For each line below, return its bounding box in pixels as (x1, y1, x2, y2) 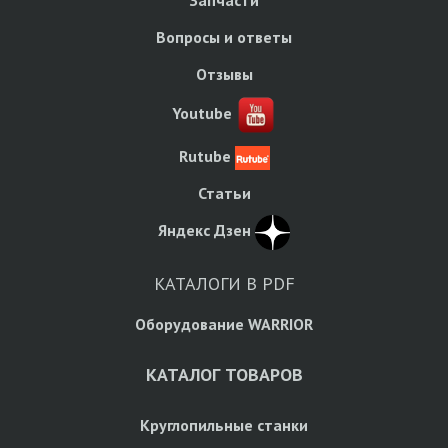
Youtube (172, 103, 232, 124)
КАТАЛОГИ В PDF (153, 271, 295, 295)
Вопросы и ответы (156, 27, 292, 48)
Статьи (197, 183, 251, 204)
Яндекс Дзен (158, 220, 251, 241)
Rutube (178, 146, 231, 167)
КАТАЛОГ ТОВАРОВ (145, 362, 303, 386)
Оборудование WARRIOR (135, 313, 313, 334)
